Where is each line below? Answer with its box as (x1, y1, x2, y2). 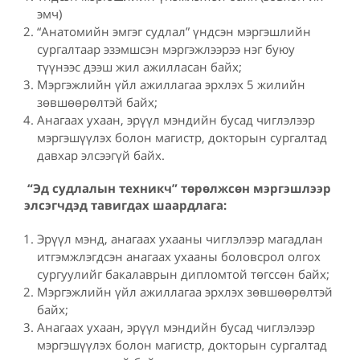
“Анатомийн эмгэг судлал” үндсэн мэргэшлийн (37, 22, 311, 39)
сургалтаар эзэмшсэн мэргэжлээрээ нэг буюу (37, 40, 295, 57)
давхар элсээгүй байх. (37, 146, 165, 163)
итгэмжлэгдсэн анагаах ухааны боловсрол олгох (37, 247, 321, 264)
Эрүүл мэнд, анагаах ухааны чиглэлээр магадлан (37, 230, 323, 247)
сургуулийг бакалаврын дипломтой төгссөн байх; (37, 265, 329, 282)
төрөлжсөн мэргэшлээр (178, 179, 331, 196)
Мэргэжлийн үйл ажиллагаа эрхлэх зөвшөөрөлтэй (37, 283, 333, 300)
